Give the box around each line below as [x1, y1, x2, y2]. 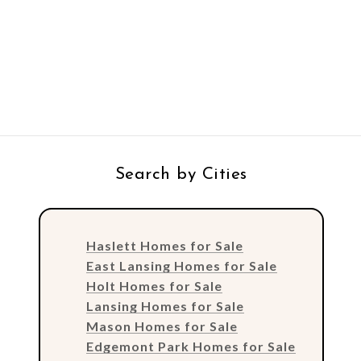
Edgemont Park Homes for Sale [85, 338, 296, 355]
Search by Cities [114, 166, 247, 184]
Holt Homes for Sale [85, 278, 222, 294]
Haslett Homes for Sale [85, 238, 243, 254]
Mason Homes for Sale [85, 318, 238, 334]
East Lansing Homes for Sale [85, 258, 277, 274]
